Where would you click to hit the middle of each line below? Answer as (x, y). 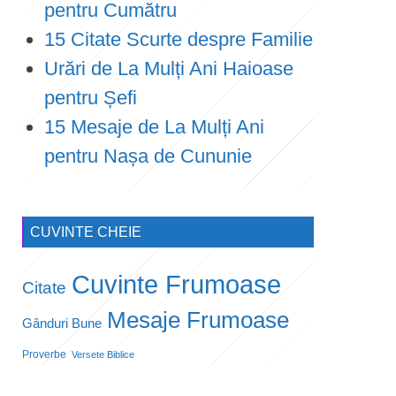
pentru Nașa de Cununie (148, 156)
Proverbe (44, 354)
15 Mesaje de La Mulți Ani (154, 127)
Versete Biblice (103, 354)
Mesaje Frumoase (198, 320)
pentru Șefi (91, 98)
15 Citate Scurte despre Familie (179, 39)
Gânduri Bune (62, 324)
